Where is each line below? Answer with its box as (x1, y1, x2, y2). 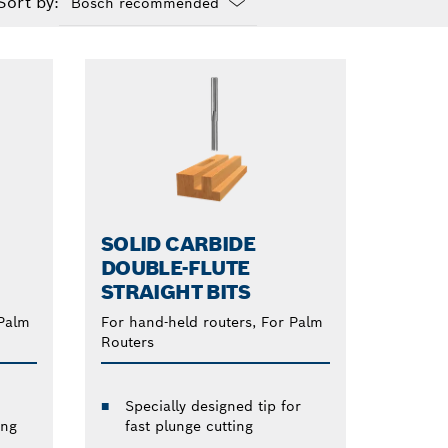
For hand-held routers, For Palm (100, 312, 323, 331)
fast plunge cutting (124, 416, 253, 435)
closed (59, 46, 104, 65)
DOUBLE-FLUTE (100, 254, 250, 281)
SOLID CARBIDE (100, 230, 256, 257)
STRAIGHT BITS (100, 278, 251, 305)
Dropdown (59, 26, 133, 45)
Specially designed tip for (124, 396, 301, 415)
